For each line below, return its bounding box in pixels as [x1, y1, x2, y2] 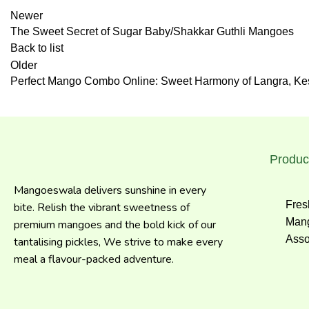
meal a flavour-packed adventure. [14, 252, 174, 267]
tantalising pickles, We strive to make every [14, 235, 223, 250]
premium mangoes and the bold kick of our [14, 217, 216, 232]
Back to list [10, 42, 63, 54]
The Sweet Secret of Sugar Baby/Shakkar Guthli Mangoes [10, 26, 294, 37]
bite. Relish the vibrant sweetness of [14, 200, 190, 215]
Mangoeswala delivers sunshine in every [14, 183, 206, 198]
